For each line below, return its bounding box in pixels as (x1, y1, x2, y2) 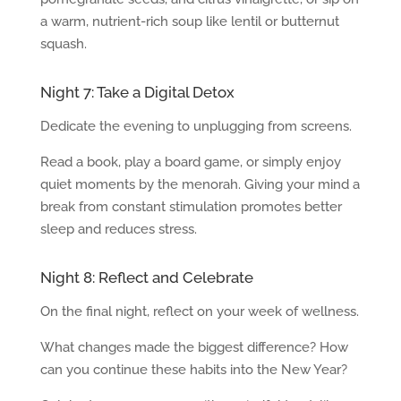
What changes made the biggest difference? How (39, 339, 348, 356)
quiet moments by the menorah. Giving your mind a (39, 176, 360, 193)
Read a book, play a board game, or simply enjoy (39, 154, 341, 171)
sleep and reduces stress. (39, 221, 197, 238)
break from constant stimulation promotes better (39, 199, 342, 216)
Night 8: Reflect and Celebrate (39, 269, 253, 287)
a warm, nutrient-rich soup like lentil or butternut (39, 13, 339, 30)
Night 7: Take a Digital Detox (39, 83, 235, 102)
